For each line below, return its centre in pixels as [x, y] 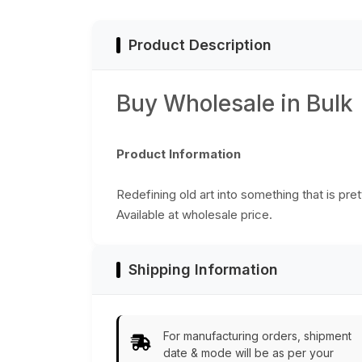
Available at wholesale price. [194, 215]
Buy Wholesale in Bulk [235, 104]
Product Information [179, 154]
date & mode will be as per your [248, 353]
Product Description [200, 45]
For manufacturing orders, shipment [257, 336]
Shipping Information [203, 270]
